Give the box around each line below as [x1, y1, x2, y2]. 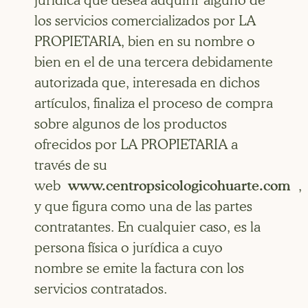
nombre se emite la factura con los [34, 260, 244, 277]
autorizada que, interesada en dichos [34, 74, 260, 91]
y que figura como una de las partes [34, 198, 252, 215]
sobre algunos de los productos [34, 115, 227, 133]
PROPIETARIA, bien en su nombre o [34, 33, 255, 50]
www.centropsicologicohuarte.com [68, 177, 291, 195]
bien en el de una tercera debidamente [34, 54, 273, 71]
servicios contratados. [34, 280, 167, 298]
